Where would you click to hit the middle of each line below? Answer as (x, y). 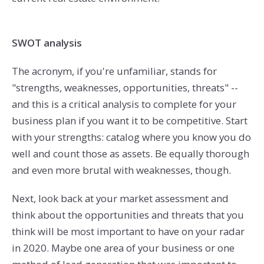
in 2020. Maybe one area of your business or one (123, 247)
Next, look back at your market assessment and (120, 198)
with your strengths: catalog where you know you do (131, 137)
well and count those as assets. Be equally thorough (130, 153)
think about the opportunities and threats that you (128, 214)
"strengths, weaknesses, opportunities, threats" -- (125, 87)
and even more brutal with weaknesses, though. (121, 170)
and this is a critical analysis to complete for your (124, 104)
